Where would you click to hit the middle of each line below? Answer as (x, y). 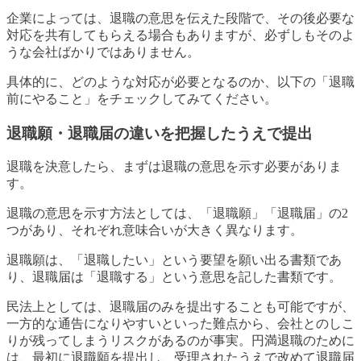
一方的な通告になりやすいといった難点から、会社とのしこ (180, 324)
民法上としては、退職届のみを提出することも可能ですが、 (180, 307)
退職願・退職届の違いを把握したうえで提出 (160, 133)
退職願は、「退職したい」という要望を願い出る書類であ (174, 260)
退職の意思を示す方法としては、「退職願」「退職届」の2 (177, 214)
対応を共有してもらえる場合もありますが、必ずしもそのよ (180, 35)
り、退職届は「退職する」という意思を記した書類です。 (174, 277)
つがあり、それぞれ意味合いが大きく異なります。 (155, 230)
